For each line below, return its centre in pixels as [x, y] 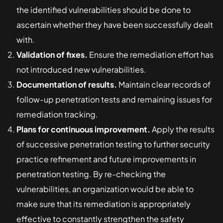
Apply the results [182, 129]
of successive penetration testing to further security [113, 144]
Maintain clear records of [164, 85]
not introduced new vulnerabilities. [81, 70]
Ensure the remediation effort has [151, 55]
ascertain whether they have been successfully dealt [115, 25]
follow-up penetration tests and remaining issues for [114, 100]
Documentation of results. [67, 85]
